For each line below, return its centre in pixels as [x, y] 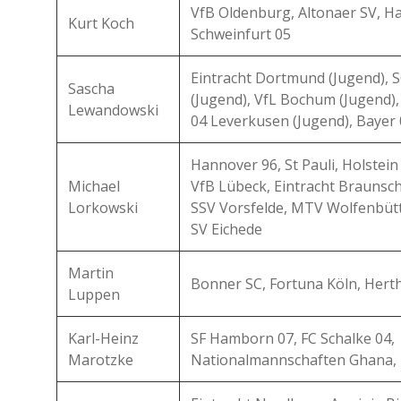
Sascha [91, 89]
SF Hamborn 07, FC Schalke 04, [293, 338]
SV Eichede [226, 229]
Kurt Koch [101, 23]
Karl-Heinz [103, 338]
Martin [91, 273]
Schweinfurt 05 [241, 34]
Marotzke [101, 360]
